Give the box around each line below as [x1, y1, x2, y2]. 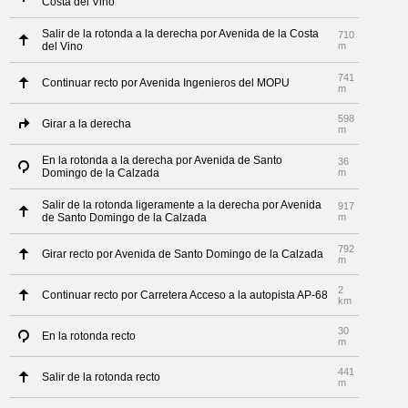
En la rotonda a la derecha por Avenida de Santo [42, 154, 283, 167]
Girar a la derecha [42, 117, 132, 130]
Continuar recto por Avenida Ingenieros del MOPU [42, 76, 291, 89]
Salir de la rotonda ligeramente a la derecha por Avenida [42, 199, 322, 211]
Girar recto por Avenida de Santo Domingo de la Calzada [42, 248, 324, 260]
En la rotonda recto [42, 330, 137, 342]
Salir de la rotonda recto [42, 371, 161, 383]
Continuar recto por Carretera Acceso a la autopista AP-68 [42, 289, 329, 301]
